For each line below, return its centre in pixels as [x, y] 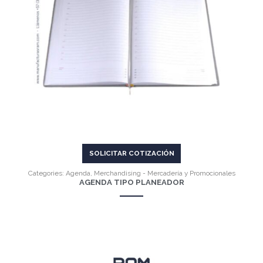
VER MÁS [137, 36]
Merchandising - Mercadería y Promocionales [164, 173]
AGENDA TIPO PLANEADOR [131, 182]
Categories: [47, 173]
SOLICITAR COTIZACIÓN [131, 153]
